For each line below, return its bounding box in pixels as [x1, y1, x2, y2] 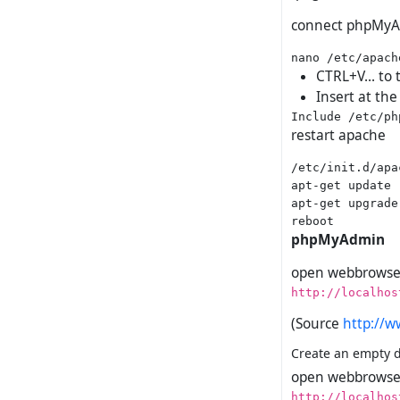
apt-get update [291, 178, 391, 193]
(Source [291, 314, 343, 334]
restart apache [291, 126, 386, 146]
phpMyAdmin [291, 230, 385, 250]
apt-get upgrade [291, 196, 398, 211]
